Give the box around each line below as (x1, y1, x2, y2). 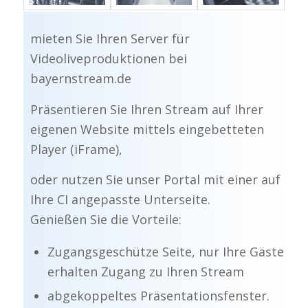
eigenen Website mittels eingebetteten (30, 120, 264, 137)
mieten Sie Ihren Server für (30, 30, 190, 47)
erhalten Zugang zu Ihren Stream (47, 263, 244, 280)
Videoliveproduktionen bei (30, 50, 187, 67)
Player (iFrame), (30, 140, 122, 157)
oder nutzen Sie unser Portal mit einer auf (30, 170, 280, 188)
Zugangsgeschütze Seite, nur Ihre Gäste (47, 243, 284, 261)
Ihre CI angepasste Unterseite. (30, 190, 210, 208)
